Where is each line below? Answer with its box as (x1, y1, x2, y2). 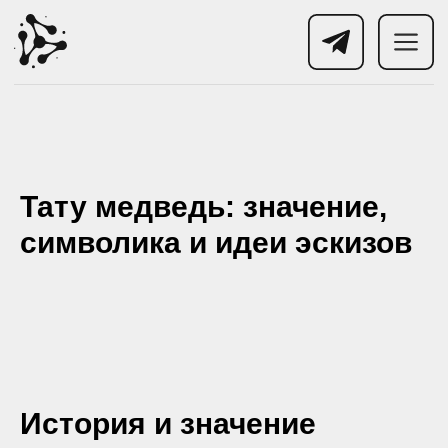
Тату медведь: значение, (20, 190, 387, 223)
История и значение (20, 407, 316, 440)
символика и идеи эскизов (20, 226, 412, 259)
